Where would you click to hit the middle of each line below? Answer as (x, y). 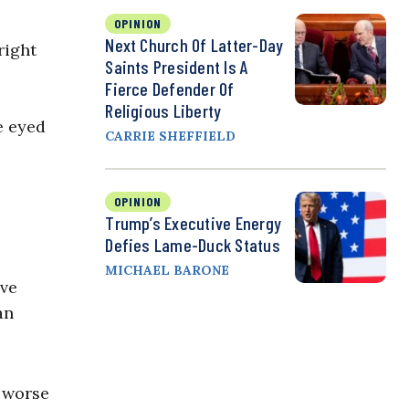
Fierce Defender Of (170, 89)
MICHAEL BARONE (168, 271)
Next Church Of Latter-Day (194, 45)
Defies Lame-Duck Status (193, 245)
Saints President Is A (177, 67)
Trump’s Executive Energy (194, 223)
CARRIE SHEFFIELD (171, 136)
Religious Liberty (163, 111)
